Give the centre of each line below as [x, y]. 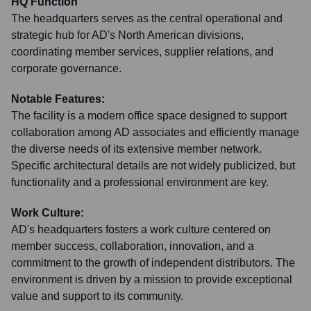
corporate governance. [66, 68]
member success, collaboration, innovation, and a [133, 246]
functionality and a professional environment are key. [140, 182]
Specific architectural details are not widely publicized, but [153, 166]
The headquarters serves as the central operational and [147, 18]
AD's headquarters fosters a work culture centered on [141, 229]
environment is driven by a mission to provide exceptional [152, 279]
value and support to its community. [97, 296]
